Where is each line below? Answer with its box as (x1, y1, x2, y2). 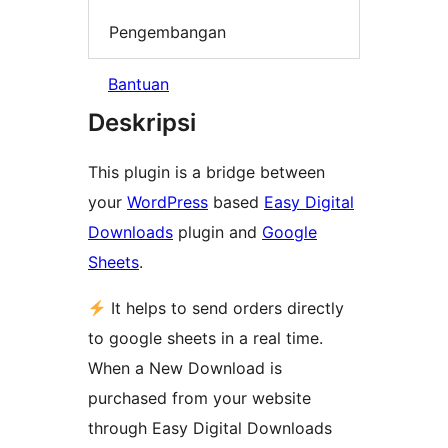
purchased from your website (88, 388, 311, 409)
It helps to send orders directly (106, 298, 345, 319)
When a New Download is (88, 358, 282, 379)
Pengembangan (109, 21, 226, 42)
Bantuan (108, 74, 169, 95)
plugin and (173, 222, 262, 243)
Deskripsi (88, 108, 196, 138)
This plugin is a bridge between (88, 162, 325, 183)
